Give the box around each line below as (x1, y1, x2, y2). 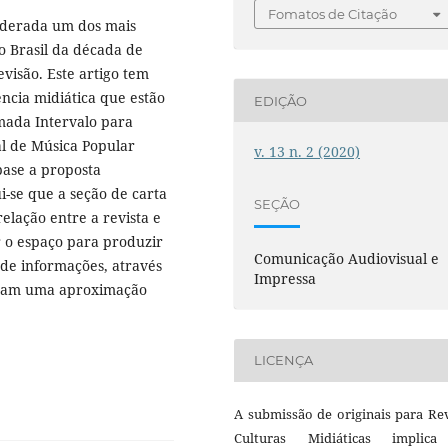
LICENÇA (254, 352, 314, 369)
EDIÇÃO (254, 92, 308, 109)
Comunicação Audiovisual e (254, 248, 440, 268)
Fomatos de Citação (268, 6, 398, 23)
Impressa (254, 268, 317, 288)
